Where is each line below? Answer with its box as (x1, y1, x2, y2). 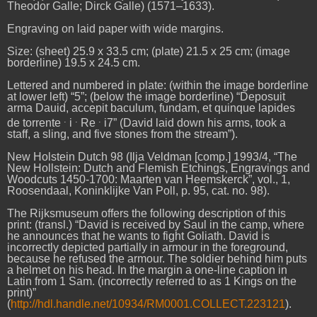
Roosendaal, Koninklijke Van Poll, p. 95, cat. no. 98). (7, 185, 270, 197)
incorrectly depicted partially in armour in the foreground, (7, 241, 288, 253)
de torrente (7, 117, 64, 129)
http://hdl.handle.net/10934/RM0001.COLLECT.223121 (11, 297, 285, 310)
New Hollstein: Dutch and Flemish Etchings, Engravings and (7, 162, 310, 174)
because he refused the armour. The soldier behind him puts (7, 252, 307, 265)
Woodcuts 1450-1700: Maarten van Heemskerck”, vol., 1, (7, 173, 290, 185)
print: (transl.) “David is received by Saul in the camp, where (7, 218, 304, 231)
